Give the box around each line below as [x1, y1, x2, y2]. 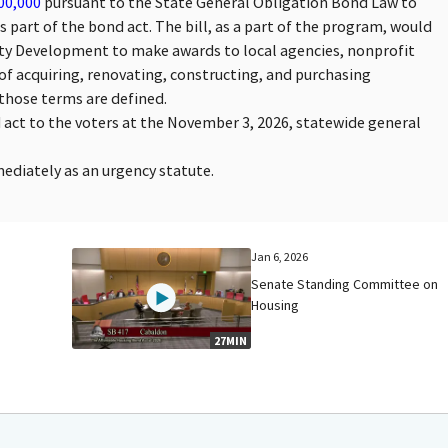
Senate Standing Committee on [251, 274, 439, 293]
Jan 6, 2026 [251, 248, 309, 264]
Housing [251, 295, 300, 314]
